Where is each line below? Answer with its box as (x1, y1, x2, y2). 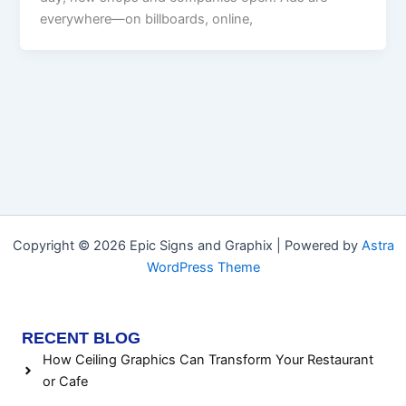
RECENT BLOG (22, 329, 140, 348)
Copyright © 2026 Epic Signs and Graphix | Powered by (12, 237, 362, 255)
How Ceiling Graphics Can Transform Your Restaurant (42, 352, 373, 369)
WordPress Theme (146, 259, 260, 276)
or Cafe (42, 373, 88, 391)
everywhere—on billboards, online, (40, 11, 254, 28)
